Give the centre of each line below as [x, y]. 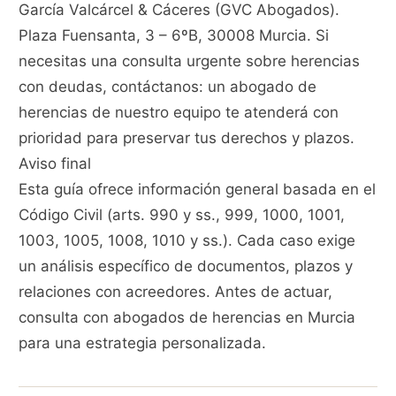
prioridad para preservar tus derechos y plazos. [187, 138]
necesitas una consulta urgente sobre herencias [190, 61]
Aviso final [55, 164]
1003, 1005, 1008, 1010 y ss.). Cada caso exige [187, 241]
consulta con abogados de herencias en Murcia [187, 318]
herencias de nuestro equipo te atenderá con [179, 113]
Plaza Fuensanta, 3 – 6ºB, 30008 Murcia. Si [174, 36]
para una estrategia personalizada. [143, 343]
